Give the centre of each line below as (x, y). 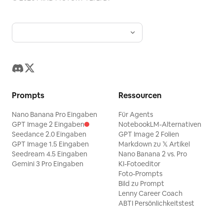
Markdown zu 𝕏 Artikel (154, 144)
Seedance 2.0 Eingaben (49, 134)
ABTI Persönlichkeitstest (156, 203)
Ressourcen (140, 95)
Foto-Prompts (140, 174)
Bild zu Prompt (141, 184)
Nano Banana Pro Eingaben (55, 114)
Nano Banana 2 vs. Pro (153, 154)
